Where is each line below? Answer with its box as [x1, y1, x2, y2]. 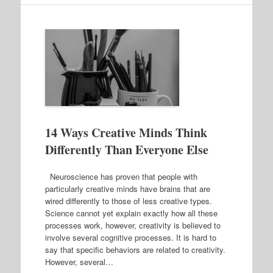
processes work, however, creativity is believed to [44, 219, 221, 231]
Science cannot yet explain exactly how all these [44, 207, 218, 219]
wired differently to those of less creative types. [44, 194, 212, 207]
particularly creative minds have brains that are [44, 182, 210, 194]
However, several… [44, 255, 113, 268]
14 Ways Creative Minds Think [44, 124, 207, 141]
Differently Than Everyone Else [44, 141, 208, 158]
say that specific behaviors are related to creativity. [44, 243, 225, 255]
